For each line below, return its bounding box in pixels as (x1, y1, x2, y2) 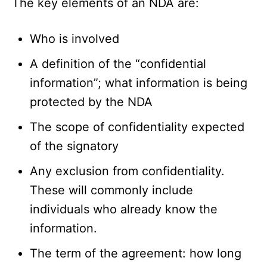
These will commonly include (30, 183, 193, 198)
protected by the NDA (30, 95, 153, 110)
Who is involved (30, 32, 119, 46)
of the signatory (30, 139, 119, 154)
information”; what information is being (30, 76, 247, 91)
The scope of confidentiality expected (30, 120, 244, 135)
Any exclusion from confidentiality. (30, 164, 225, 179)
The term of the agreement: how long (30, 246, 241, 261)
